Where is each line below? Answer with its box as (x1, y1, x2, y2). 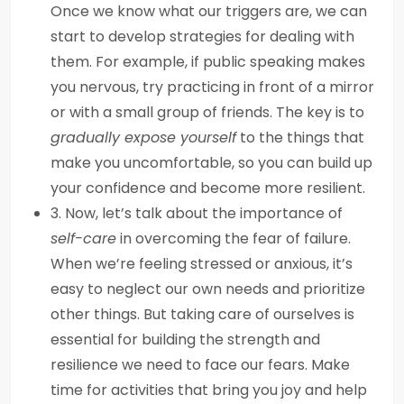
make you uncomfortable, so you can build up (50, 152, 372, 173)
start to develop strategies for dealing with (50, 26, 354, 47)
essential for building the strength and (50, 329, 320, 350)
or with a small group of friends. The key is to (50, 102, 364, 123)
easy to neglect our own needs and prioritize (50, 279, 365, 299)
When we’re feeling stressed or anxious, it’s (50, 253, 353, 274)
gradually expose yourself (50, 127, 236, 148)
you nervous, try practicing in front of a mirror (50, 77, 374, 97)
